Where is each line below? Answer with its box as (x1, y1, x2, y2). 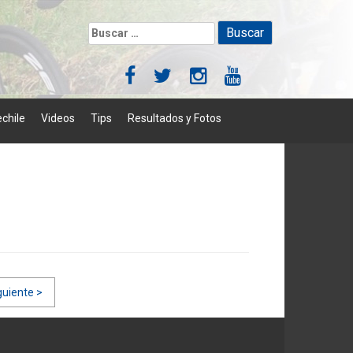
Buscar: (87, 23, 128, 35)
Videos (40, 112, 75, 124)
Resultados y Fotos (127, 112, 221, 124)
